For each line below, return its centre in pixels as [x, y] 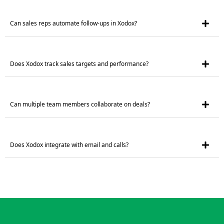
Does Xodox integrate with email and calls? [69, 145]
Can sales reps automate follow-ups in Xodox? [73, 23]
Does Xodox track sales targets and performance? [79, 64]
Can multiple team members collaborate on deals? [80, 104]
